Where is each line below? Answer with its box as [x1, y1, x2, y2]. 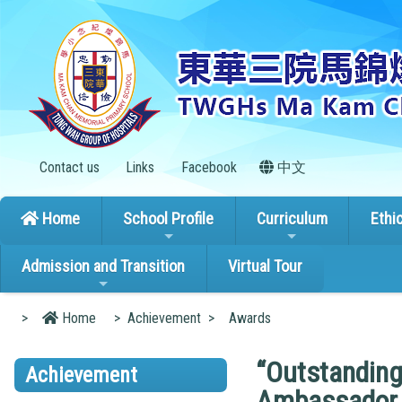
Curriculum [256, 208, 328, 228]
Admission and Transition [22, 257, 186, 276]
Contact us [35, 159, 100, 176]
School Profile [123, 208, 214, 228]
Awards [229, 309, 271, 327]
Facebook [177, 159, 237, 176]
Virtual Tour [228, 257, 303, 276]
